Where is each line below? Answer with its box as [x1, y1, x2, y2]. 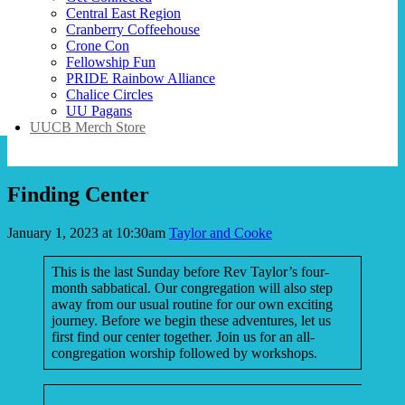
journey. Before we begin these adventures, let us [52, 313, 331, 329]
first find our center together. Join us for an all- [52, 329, 315, 345]
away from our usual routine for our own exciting [52, 297, 333, 313]
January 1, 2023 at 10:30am [7, 225, 165, 241]
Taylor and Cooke [169, 225, 272, 241]
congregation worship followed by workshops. [52, 345, 317, 362]
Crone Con [66, 37, 129, 53]
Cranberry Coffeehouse [66, 21, 200, 37]
